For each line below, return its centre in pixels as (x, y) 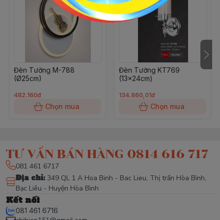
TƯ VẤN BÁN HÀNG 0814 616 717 (107, 154)
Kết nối (23, 200)
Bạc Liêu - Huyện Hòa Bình (57, 188)
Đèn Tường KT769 (149, 70)
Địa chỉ (29, 178)
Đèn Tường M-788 (44, 70)
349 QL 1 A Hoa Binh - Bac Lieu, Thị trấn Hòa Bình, (127, 178)
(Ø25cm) (28, 78)
